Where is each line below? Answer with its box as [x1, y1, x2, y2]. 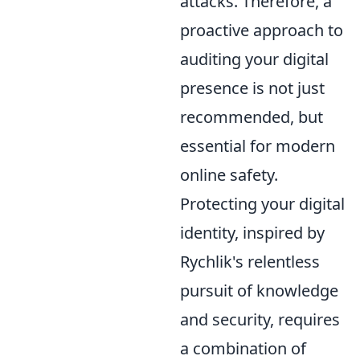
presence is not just [180, 77, 325, 99]
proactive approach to [180, 19, 343, 41]
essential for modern [180, 135, 335, 157]
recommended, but [180, 106, 323, 128]
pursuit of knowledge [180, 280, 338, 301]
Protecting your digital [180, 193, 345, 215]
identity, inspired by [180, 222, 325, 243]
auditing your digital [180, 48, 329, 70]
